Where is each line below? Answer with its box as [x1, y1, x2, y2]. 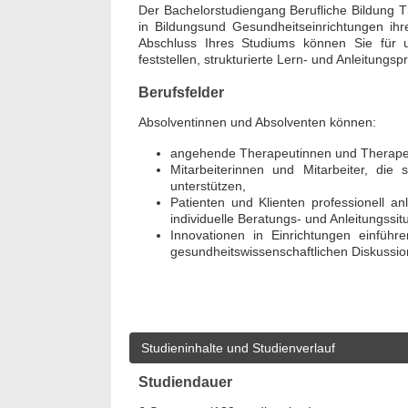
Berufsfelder [138, 83, 224, 100]
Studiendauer [138, 372, 232, 390]
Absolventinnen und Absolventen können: [138, 114, 376, 129]
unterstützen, [170, 178, 246, 194]
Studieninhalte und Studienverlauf [141, 340, 335, 355]
